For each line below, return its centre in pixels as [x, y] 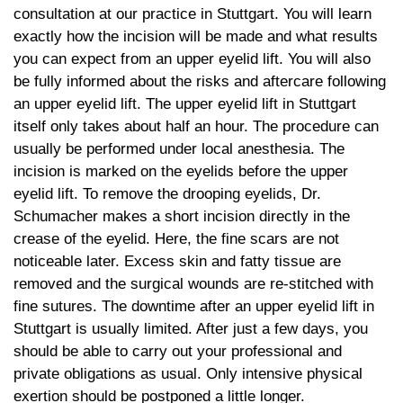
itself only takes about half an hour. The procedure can [196, 126]
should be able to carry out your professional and [178, 351]
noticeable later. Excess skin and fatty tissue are [177, 261]
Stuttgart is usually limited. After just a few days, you [191, 328]
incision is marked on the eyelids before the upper [181, 171]
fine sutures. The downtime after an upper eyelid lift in [194, 306]
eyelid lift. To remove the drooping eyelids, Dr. [167, 193]
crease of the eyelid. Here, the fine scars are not [176, 238]
